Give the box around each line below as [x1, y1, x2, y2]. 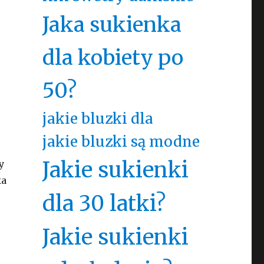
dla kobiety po [42, 44, 183, 71]
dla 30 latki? [42, 190, 166, 217]
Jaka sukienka [42, 11, 181, 38]
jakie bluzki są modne [42, 133, 200, 151]
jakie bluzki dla [42, 110, 153, 128]
